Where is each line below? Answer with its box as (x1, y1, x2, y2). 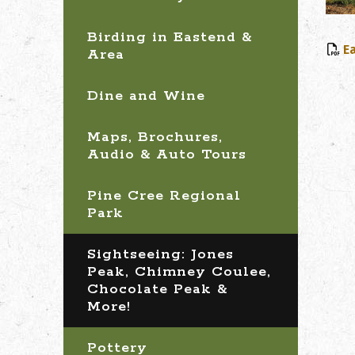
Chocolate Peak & (87, 281, 227, 298)
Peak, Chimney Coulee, (87, 263, 271, 281)
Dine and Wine (87, 87, 205, 105)
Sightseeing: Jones (87, 246, 234, 263)
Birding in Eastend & (87, 29, 252, 46)
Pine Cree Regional (87, 187, 241, 204)
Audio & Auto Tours (87, 146, 246, 163)
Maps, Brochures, (87, 128, 223, 146)
